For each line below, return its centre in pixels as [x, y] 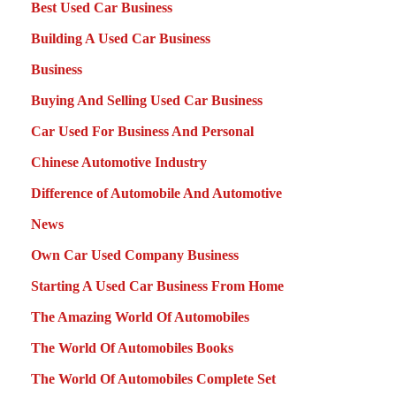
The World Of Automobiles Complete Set [153, 378]
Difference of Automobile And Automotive [156, 193]
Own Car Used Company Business [135, 255]
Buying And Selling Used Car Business [147, 100]
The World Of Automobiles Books [132, 347]
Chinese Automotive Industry [119, 162]
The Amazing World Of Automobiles [140, 316]
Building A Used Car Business [121, 38]
